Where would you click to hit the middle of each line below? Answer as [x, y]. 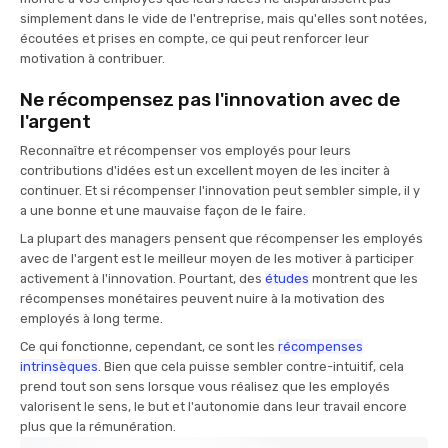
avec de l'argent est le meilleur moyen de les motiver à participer [217, 259]
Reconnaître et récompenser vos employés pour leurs [185, 151]
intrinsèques [59, 367]
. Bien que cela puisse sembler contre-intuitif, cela [251, 367]
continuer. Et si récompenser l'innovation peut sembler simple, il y [220, 191]
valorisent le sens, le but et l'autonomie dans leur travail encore [213, 407]
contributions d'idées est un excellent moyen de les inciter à [205, 171]
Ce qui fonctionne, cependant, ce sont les [149, 347]
